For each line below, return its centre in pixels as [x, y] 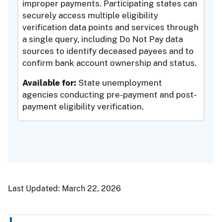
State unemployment [119, 83]
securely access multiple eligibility [90, 15]
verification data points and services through [111, 27]
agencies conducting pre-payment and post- [110, 95]
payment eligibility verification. [83, 107]
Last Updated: [35, 188]
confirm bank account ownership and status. [110, 63]
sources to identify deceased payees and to [108, 51]
